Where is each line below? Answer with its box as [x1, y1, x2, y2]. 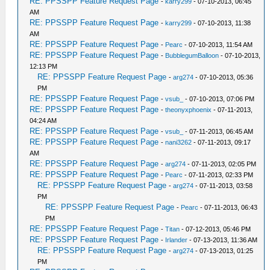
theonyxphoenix [165, 106, 212, 113]
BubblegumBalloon [165, 52, 219, 59]
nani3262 [165, 139, 192, 146]
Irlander [165, 236, 188, 243]
